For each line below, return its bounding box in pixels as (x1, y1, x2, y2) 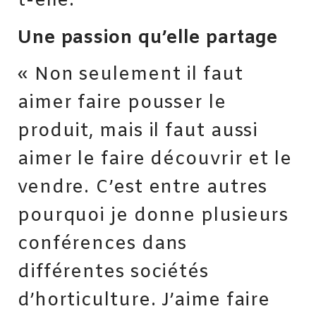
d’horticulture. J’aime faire (18, 288, 271, 313)
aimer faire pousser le (18, 91, 226, 116)
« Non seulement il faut (18, 63, 243, 87)
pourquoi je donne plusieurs (18, 204, 289, 229)
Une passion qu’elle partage (18, 25, 279, 50)
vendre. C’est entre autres (18, 176, 268, 200)
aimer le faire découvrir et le (18, 147, 292, 172)
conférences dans (18, 232, 188, 257)
